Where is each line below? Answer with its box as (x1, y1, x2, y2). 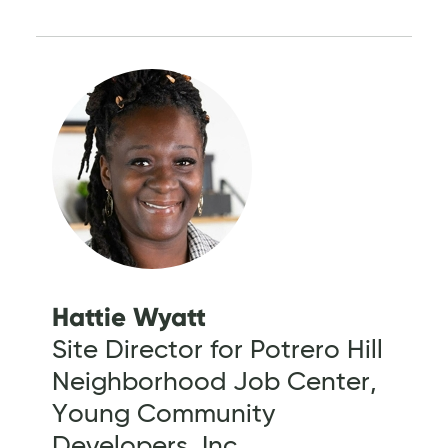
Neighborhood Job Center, (52, 369, 377, 396)
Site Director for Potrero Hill (52, 337, 383, 364)
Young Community (52, 401, 275, 428)
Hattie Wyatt (52, 300, 206, 333)
